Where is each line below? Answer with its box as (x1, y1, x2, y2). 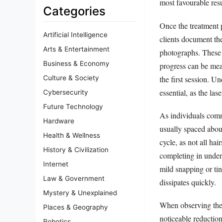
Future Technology (43, 103, 103, 111)
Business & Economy (43, 59, 110, 68)
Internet (43, 160, 68, 168)
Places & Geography (43, 203, 108, 212)
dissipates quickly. (160, 176, 216, 187)
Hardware (43, 117, 74, 125)
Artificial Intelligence (43, 31, 108, 39)
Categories (43, 4, 106, 19)
